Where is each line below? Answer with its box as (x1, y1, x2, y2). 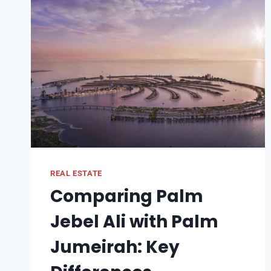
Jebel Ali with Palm (50, 210, 218, 234)
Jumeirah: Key (50, 235, 180, 260)
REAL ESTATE (50, 168, 102, 178)
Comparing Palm (50, 184, 203, 209)
